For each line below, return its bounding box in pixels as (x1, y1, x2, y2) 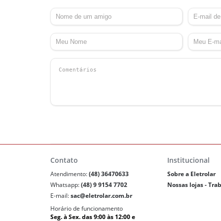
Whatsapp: (50, 181, 81, 189)
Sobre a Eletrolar (167, 170, 216, 179)
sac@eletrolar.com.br (70, 191, 132, 200)
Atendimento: (50, 170, 89, 179)
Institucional (167, 155, 210, 165)
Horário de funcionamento (50, 204, 123, 213)
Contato (50, 155, 78, 165)
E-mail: (50, 191, 71, 200)
